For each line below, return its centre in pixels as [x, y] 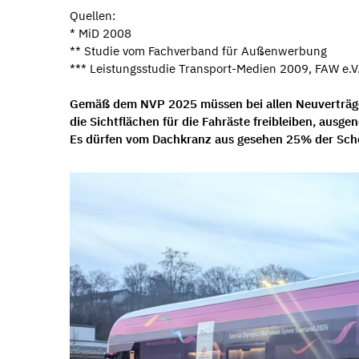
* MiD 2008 [101, 33]
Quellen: [93, 15]
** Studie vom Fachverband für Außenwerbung [198, 50]
